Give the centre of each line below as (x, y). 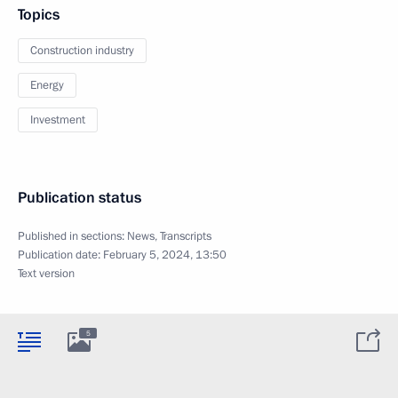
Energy (47, 85)
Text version (46, 273)
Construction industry (82, 50)
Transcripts (186, 236)
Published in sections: (72, 236)
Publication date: (60, 255)
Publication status (80, 197)
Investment (58, 119)
